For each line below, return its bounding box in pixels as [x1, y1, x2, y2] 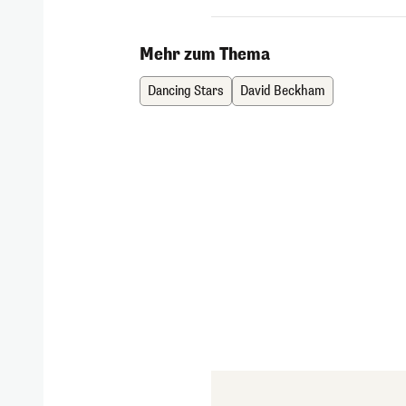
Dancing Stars [148, 82, 225, 101]
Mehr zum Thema [140, 43, 271, 66]
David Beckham [240, 82, 326, 101]
